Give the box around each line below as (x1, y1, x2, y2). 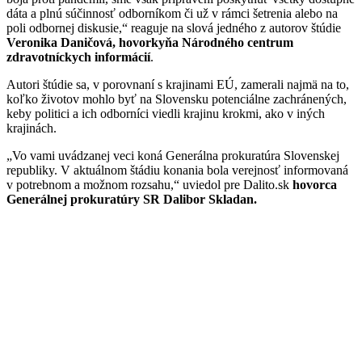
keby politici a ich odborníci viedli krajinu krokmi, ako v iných (6, 106, 325, 120)
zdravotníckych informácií (6, 49, 150, 64)
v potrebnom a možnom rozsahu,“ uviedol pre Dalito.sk (6, 177, 289, 192)
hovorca (289, 177, 337, 192)
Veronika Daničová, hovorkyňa (6, 35, 179, 49)
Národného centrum (182, 35, 293, 49)
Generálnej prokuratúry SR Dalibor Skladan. (6, 192, 257, 206)
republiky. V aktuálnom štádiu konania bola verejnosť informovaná (6, 162, 348, 177)
